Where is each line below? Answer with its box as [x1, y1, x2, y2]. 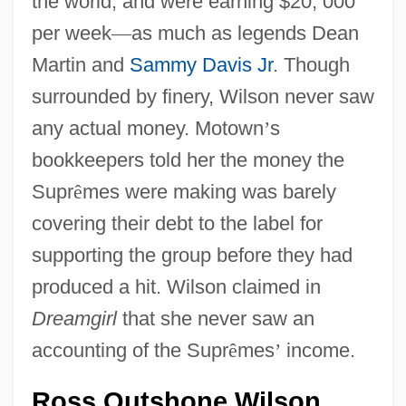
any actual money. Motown [31, 116, 264, 140]
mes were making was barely [82, 179, 336, 203]
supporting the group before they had [31, 243, 353, 266]
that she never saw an [116, 306, 314, 330]
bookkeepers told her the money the [31, 148, 344, 171]
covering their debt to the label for [31, 211, 323, 235]
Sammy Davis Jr [129, 53, 273, 76]
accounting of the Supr [31, 338, 228, 362]
